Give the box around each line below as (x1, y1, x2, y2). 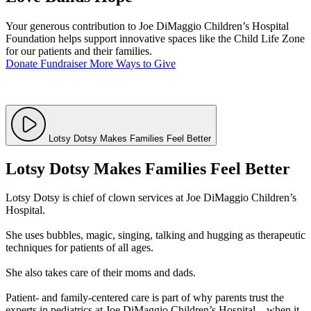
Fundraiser (40, 57, 87, 69)
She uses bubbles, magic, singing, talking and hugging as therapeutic (6, 229, 305, 242)
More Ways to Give (90, 57, 176, 69)
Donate (6, 57, 37, 69)
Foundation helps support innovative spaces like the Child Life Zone (6, 32, 305, 44)
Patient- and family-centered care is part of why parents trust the (6, 292, 284, 304)
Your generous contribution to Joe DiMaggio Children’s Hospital (6, 19, 289, 32)
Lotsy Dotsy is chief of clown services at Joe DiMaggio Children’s (6, 192, 296, 204)
